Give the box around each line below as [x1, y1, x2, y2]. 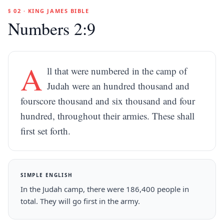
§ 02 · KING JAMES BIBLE [8, 7, 89, 14]
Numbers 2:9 [8, 17, 95, 40]
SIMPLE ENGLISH [20, 171, 73, 178]
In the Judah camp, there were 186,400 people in [20, 184, 189, 194]
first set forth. [20, 124, 70, 137]
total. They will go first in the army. [20, 196, 140, 206]
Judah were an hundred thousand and [47, 79, 190, 92]
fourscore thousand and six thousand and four [20, 94, 195, 107]
